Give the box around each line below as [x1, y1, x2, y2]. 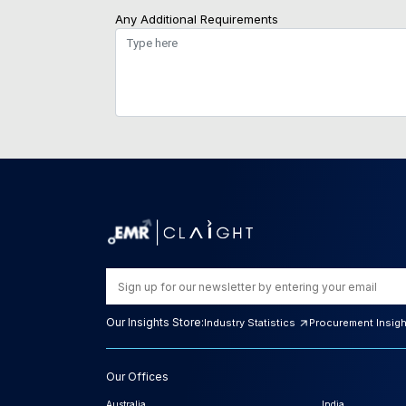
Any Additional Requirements [115, 12, 278, 27]
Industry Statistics [204, 316, 298, 330]
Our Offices [106, 370, 169, 384]
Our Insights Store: [106, 315, 204, 330]
